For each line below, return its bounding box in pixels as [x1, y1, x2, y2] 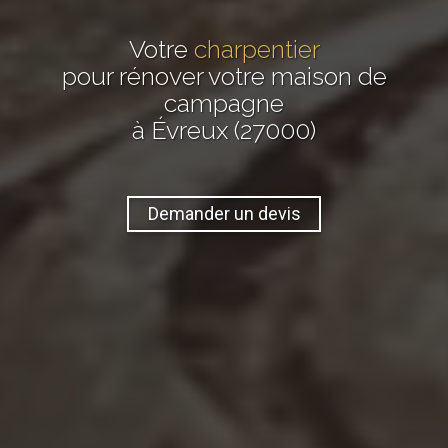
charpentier [193, 33, 320, 64]
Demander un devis [147, 203, 301, 225]
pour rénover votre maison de [61, 60, 387, 91]
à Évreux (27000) [132, 114, 316, 145]
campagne [164, 87, 284, 118]
